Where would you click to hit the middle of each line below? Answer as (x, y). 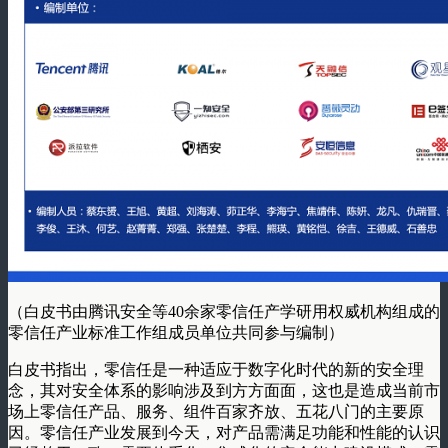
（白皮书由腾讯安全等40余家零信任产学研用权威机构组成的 (224, 311)
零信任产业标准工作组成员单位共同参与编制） (176, 332)
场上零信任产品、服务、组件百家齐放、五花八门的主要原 (216, 411)
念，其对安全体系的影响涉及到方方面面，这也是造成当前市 (224, 390)
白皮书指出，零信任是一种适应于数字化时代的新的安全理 (216, 369)
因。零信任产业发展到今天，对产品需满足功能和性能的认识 (224, 432)
